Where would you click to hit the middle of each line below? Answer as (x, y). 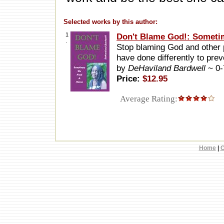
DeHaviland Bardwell (168, 68)
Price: (129, 79)
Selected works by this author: (110, 22)
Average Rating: (147, 99)
